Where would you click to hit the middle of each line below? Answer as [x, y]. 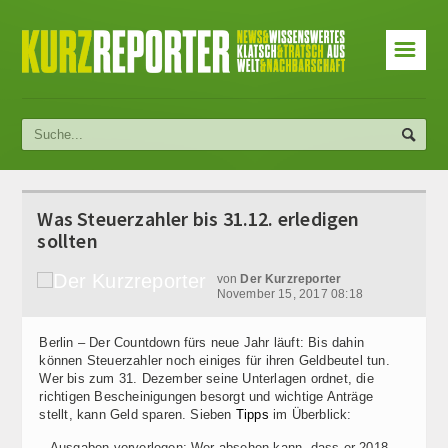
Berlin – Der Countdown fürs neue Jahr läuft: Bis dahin [201, 343]
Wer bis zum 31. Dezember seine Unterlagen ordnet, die [206, 379]
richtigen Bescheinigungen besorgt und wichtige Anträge [206, 397]
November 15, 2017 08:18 [290, 294]
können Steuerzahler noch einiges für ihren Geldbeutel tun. [214, 361]
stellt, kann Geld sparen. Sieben [137, 415]
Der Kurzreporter [291, 279]
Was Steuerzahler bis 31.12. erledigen [198, 219]
